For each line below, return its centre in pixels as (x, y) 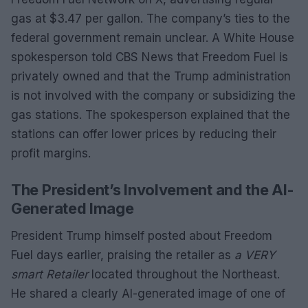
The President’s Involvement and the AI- (153, 190)
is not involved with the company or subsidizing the (153, 96)
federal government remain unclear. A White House (153, 38)
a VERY (255, 255)
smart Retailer (49, 274)
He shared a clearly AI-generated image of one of (148, 294)
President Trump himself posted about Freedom (142, 236)
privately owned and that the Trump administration (151, 76)
